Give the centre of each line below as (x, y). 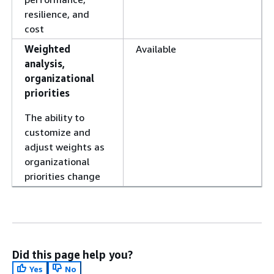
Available (156, 49)
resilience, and (57, 14)
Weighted (47, 49)
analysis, (45, 64)
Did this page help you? (72, 254)
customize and (57, 132)
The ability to (54, 117)
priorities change (62, 176)
